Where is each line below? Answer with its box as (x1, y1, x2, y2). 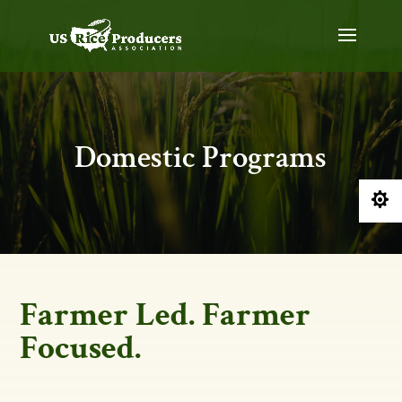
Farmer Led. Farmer (20, 293, 311, 336)
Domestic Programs (74, 137, 328, 178)
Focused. (20, 327, 142, 370)
